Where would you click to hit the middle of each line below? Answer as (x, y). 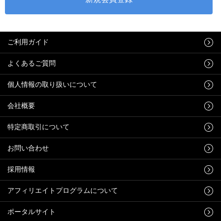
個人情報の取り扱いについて (52, 84)
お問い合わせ (28, 148)
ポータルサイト (32, 212)
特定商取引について (38, 127)
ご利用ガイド (28, 42)
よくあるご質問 (32, 63)
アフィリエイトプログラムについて (63, 190)
